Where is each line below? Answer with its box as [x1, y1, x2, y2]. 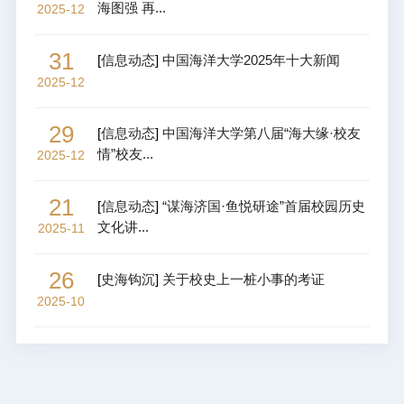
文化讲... [96, 218, 149, 234]
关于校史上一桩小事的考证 [161, 271, 325, 287]
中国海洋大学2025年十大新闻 [161, 51, 340, 68]
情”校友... [96, 145, 153, 161]
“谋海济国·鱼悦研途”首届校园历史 [161, 197, 365, 214]
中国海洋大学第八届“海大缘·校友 [161, 124, 361, 141]
